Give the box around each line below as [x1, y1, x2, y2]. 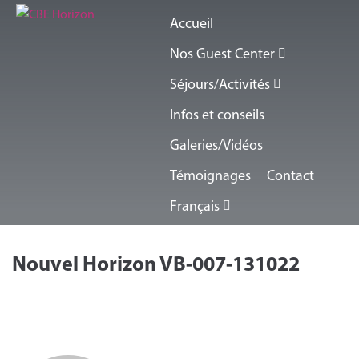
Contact [267, 167, 315, 184]
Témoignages [170, 167, 252, 184]
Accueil [170, 14, 214, 32]
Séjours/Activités [170, 75, 271, 93]
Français [170, 197, 220, 215]
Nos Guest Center [170, 45, 276, 63]
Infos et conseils [170, 106, 265, 123]
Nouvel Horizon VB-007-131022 [12, 250, 300, 276]
